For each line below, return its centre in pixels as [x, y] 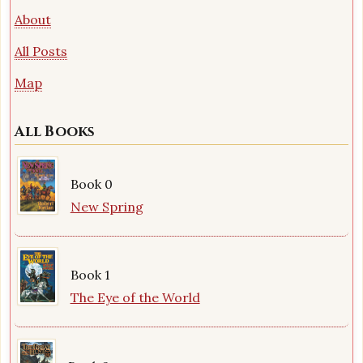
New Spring [107, 206]
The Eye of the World [135, 298]
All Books [55, 132]
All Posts [41, 51]
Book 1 [90, 275]
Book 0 [91, 184]
